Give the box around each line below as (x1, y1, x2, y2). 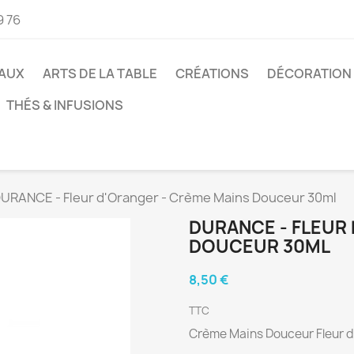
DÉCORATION (267, 64, 352, 82)
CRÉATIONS (175, 64, 249, 82)
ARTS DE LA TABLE (43, 64, 157, 82)
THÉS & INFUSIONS (6, 96, 123, 114)
